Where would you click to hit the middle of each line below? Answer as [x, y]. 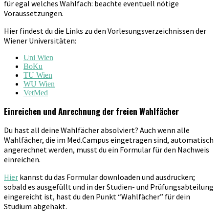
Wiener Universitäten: [40, 40]
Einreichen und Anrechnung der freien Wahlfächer [91, 111]
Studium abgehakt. [35, 206]
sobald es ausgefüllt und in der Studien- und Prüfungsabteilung [109, 186]
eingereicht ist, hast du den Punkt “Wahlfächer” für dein [97, 196]
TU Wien [38, 75]
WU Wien [39, 84]
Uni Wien [38, 57]
